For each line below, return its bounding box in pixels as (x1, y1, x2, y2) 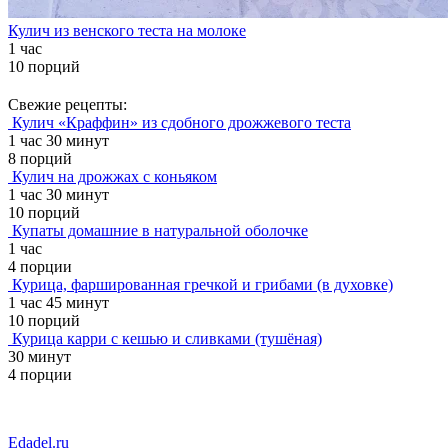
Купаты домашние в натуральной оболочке (12, 221, 308, 239)
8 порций (8, 149, 72, 167)
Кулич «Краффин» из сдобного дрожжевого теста (12, 113, 351, 131)
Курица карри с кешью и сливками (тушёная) (12, 329, 322, 347)
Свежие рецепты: (8, 95, 127, 113)
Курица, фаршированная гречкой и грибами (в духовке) (12, 275, 393, 293)
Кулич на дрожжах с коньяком (12, 167, 217, 185)
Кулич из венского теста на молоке (8, 21, 246, 39)
